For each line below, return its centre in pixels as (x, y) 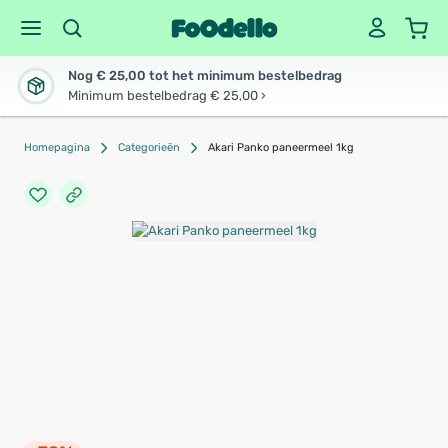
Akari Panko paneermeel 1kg (281, 147)
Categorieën (149, 147)
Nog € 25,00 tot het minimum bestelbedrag (205, 75)
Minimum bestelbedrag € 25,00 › (167, 95)
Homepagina (57, 147)
